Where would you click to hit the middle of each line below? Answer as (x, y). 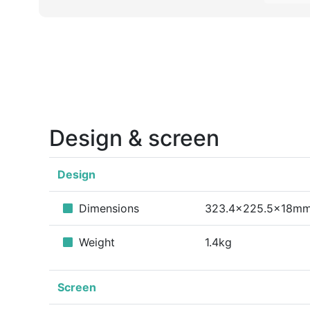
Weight (95, 242)
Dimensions (107, 208)
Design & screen (134, 138)
